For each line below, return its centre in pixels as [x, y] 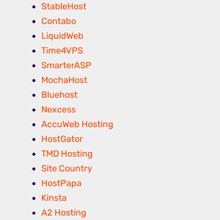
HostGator [62, 139]
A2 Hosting [64, 213]
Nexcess [58, 110]
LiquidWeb [62, 36]
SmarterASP [66, 66]
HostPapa [61, 183]
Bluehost [59, 95]
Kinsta [54, 198]
